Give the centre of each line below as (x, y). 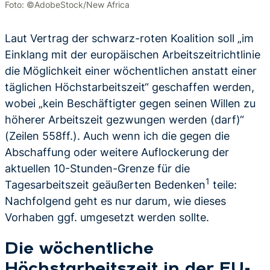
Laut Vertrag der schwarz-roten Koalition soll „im (129, 38)
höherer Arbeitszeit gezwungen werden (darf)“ (124, 120)
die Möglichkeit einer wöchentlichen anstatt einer (131, 71)
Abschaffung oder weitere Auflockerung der (117, 152)
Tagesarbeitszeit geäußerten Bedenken (105, 185)
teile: (223, 185)
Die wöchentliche (79, 250)
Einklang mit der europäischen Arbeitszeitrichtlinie (133, 55)
